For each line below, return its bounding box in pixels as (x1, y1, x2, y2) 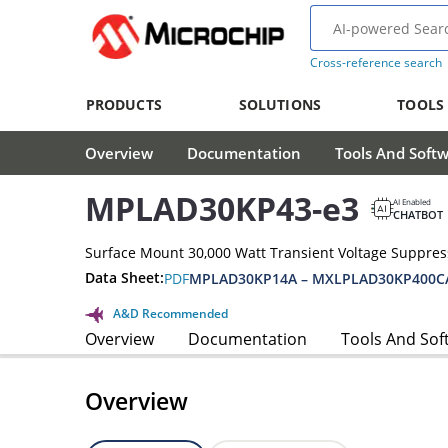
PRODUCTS (85, 95, 162, 114)
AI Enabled (393, 195, 431, 207)
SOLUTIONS (238, 95, 321, 114)
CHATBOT (393, 206, 443, 222)
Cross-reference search (309, 54, 442, 71)
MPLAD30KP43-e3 (85, 187, 359, 231)
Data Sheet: (85, 268, 164, 288)
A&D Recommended (113, 304, 228, 322)
